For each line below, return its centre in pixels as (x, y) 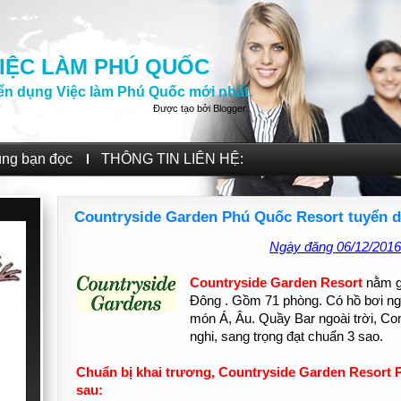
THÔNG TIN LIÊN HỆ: (172, 159)
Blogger (229, 108)
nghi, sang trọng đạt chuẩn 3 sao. (287, 337)
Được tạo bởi (183, 108)
